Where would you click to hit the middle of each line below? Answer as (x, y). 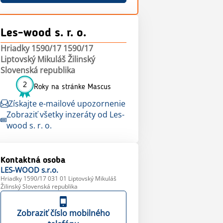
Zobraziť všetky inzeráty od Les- (65, 114)
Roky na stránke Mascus (72, 87)
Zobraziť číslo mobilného (63, 213)
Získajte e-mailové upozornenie (67, 104)
